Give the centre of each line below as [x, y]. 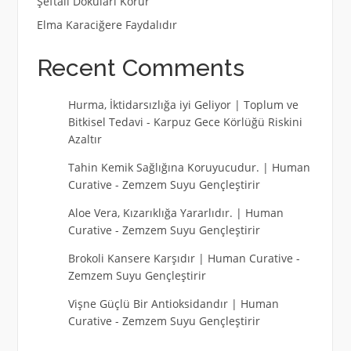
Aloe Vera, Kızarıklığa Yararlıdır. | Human [175, 213]
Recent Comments [140, 68]
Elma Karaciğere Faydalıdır [107, 24]
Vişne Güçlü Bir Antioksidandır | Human [173, 304]
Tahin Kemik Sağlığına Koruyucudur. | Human [189, 168]
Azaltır [85, 139]
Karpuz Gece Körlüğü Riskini [228, 122]
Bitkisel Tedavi [105, 122]
